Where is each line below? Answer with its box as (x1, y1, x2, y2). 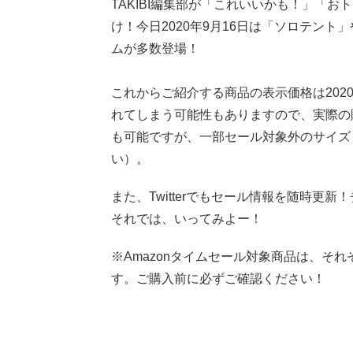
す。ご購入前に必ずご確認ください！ (111, 272, 325, 286)
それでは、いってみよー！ (111, 212, 262, 226)
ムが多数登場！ (111, 42, 199, 56)
